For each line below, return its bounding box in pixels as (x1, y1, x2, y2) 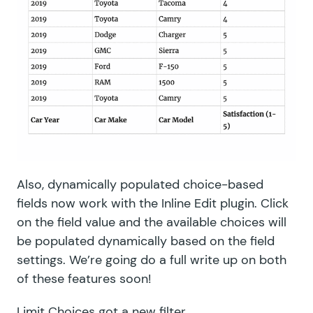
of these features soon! (17, 270, 151, 287)
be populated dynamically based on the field (17, 232, 275, 249)
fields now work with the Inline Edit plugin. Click (17, 194, 289, 212)
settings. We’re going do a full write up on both (17, 251, 286, 268)
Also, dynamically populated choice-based (17, 175, 263, 193)
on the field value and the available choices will (17, 213, 286, 231)
